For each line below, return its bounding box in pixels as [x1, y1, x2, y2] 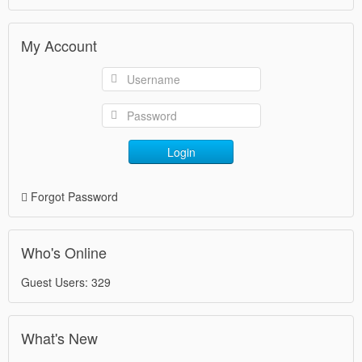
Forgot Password [31, 188, 118, 204]
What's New [21, 327, 98, 348]
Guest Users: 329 [21, 274, 111, 290]
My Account [21, 35, 97, 56]
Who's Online [21, 242, 107, 263]
